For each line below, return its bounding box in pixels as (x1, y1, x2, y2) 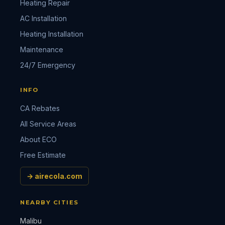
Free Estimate (20, 151, 66, 159)
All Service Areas (20, 120, 76, 128)
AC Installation (20, 14, 67, 23)
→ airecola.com (27, 172, 82, 180)
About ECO (20, 135, 57, 144)
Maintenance (20, 45, 63, 54)
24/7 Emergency (20, 61, 75, 69)
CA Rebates (20, 104, 60, 113)
